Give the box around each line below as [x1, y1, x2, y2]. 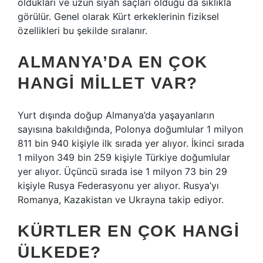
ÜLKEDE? [18, 243, 102, 261]
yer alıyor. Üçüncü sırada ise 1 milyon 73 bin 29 [18, 166, 227, 177]
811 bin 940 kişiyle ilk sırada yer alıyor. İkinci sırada [18, 137, 244, 149]
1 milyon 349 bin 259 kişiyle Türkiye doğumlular [18, 151, 230, 163]
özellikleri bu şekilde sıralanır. [18, 25, 147, 36]
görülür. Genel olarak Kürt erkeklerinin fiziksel [18, 11, 219, 22]
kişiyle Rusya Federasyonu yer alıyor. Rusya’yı [18, 180, 219, 191]
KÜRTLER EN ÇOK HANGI [18, 222, 240, 240]
